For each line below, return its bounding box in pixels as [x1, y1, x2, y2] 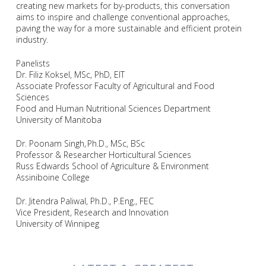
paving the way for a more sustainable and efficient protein [15, 23, 242, 34]
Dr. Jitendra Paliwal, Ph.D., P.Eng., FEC [15, 195, 156, 207]
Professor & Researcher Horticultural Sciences [15, 149, 196, 161]
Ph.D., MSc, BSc [87, 138, 147, 150]
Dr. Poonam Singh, [15, 138, 86, 150]
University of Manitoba [15, 114, 102, 126]
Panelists [15, 58, 50, 69]
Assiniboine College [15, 172, 92, 183]
